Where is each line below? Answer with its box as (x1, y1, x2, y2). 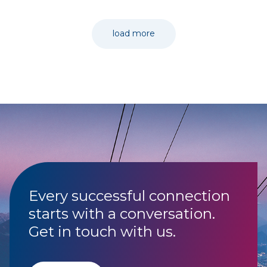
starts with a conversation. (29, 204, 215, 222)
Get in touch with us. (29, 222, 176, 240)
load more (112, 28, 155, 39)
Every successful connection (29, 187, 230, 204)
